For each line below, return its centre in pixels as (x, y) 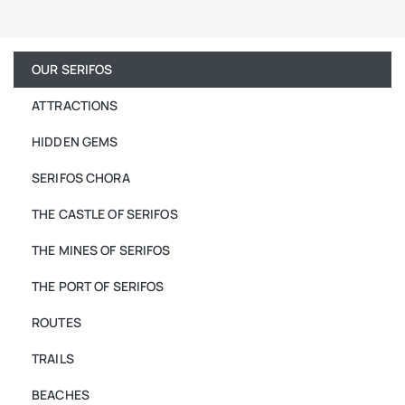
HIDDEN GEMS (75, 141)
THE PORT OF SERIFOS (98, 286)
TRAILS (53, 358)
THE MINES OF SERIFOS (101, 250)
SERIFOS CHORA (81, 177)
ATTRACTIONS (75, 105)
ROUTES (57, 322)
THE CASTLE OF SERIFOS (105, 213)
